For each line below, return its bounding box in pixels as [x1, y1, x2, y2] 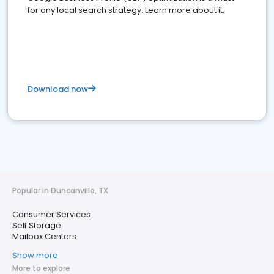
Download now [28, 83, 88, 95]
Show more [12, 250, 58, 261]
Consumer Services [12, 209, 91, 220]
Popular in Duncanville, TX [12, 185, 108, 196]
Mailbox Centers [12, 231, 76, 242]
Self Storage [12, 220, 61, 231]
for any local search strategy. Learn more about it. [28, 4, 224, 16]
